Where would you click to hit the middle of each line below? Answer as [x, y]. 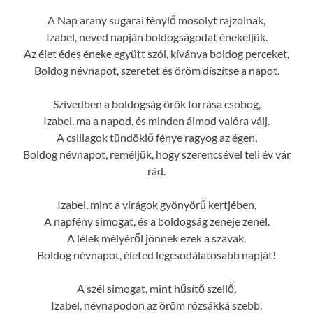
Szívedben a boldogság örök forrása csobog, [156, 103]
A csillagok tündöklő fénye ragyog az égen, [156, 137]
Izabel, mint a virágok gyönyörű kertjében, [156, 204]
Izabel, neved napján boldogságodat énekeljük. [156, 36]
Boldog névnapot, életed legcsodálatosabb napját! [156, 254]
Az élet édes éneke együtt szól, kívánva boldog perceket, [156, 53]
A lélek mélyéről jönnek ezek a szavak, [156, 238]
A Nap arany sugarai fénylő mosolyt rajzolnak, [156, 20]
